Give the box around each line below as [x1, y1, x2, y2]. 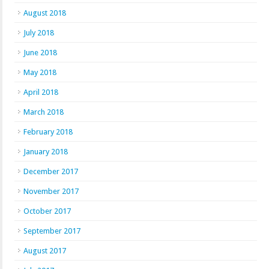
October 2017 [23, 207, 71, 216]
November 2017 [23, 187, 79, 196]
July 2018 [23, 28, 54, 37]
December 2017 [23, 167, 78, 176]
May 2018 [23, 68, 56, 77]
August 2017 [23, 246, 66, 255]
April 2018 [23, 88, 58, 97]
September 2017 [23, 226, 80, 235]
